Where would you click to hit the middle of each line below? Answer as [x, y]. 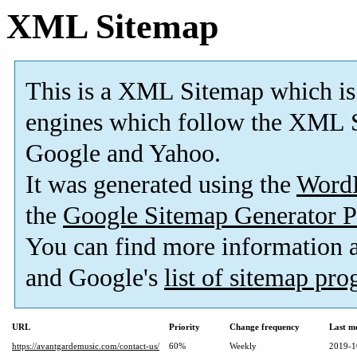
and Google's [95, 278]
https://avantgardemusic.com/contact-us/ [86, 346]
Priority [184, 327]
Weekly [243, 346]
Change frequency [265, 327]
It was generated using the [161, 185]
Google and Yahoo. [123, 154]
